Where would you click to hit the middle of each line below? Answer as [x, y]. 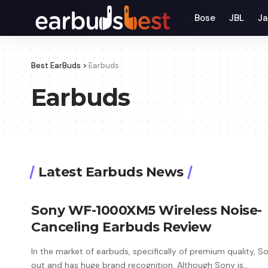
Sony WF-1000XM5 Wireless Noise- [147, 211]
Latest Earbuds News [111, 172]
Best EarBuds [56, 66]
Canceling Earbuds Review [121, 227]
